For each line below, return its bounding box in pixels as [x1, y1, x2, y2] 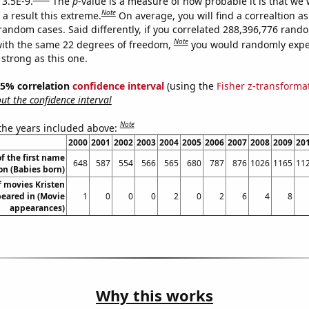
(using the [163, 79, 217, 92]
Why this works [96, 285, 213, 306]
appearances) [9, 202, 65, 215]
